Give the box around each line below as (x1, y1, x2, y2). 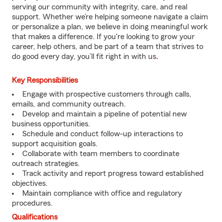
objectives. (12, 179, 48, 187)
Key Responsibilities (12, 76, 78, 84)
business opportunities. (12, 120, 90, 128)
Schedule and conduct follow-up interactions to (22, 130, 183, 138)
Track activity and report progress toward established (22, 169, 204, 177)
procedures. (12, 199, 53, 207)
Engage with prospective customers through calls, (22, 90, 191, 98)
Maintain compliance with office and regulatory (22, 189, 182, 197)
